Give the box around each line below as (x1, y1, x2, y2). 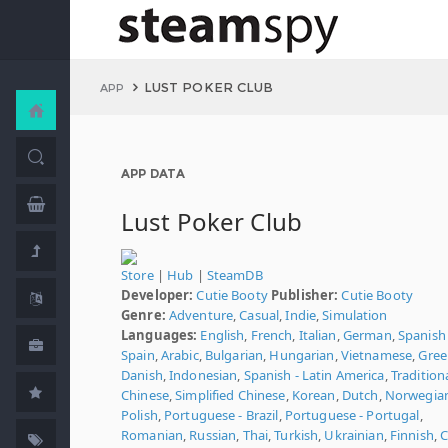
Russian (189, 426, 237, 444)
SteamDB (206, 266, 263, 284)
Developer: (121, 286, 194, 304)
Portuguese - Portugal (284, 406, 420, 424)
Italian (298, 326, 337, 344)
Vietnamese (340, 346, 413, 364)
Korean (291, 386, 336, 404)
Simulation (322, 306, 388, 324)
